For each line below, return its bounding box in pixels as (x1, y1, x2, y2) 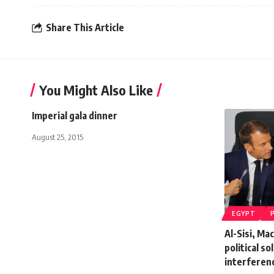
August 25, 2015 (32, 131, 83, 142)
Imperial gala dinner (32, 109, 117, 122)
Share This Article (46, 21, 124, 34)
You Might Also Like (39, 81, 153, 98)
